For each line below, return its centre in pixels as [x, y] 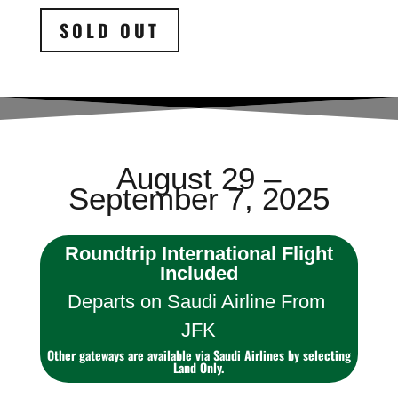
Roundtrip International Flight [199, 254]
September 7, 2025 [199, 199]
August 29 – [199, 179]
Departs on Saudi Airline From [199, 302]
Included [199, 274]
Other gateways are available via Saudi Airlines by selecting [199, 355]
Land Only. [199, 368]
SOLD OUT [109, 31]
